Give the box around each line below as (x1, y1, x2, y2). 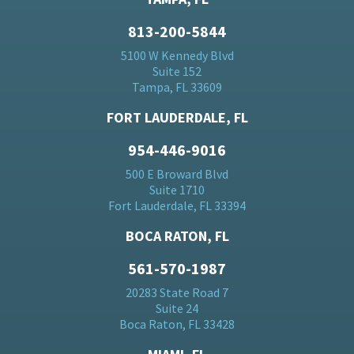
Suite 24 (156, 300, 198, 317)
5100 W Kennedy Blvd (120, 47, 234, 64)
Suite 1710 (149, 182, 205, 198)
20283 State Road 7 (126, 284, 228, 301)
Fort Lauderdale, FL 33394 (108, 198, 246, 214)
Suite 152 (153, 63, 201, 80)
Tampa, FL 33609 (132, 79, 222, 96)
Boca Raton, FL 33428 (119, 316, 235, 333)
